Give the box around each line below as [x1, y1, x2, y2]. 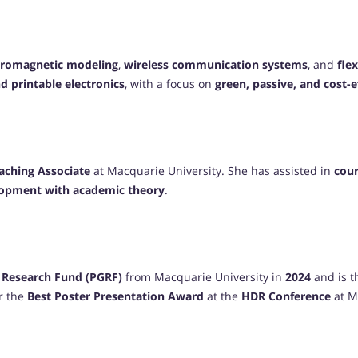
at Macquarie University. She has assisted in [90, 163, 334, 179]
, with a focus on [125, 76, 215, 92]
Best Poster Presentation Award [27, 288, 204, 304]
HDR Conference [241, 288, 331, 304]
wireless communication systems [124, 57, 308, 73]
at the [204, 288, 241, 304]
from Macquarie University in [122, 269, 285, 285]
